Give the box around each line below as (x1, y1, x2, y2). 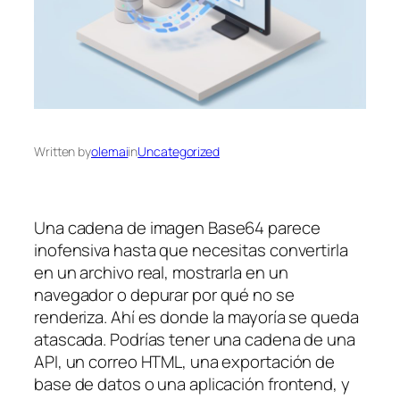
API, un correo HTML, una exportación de (34, 350, 336, 374)
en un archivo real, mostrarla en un (34, 261, 288, 285)
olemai (91, 143, 129, 161)
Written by (34, 143, 91, 161)
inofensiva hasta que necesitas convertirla (34, 238, 348, 262)
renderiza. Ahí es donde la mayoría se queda (34, 305, 359, 329)
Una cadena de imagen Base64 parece (34, 216, 321, 240)
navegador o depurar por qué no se (34, 283, 295, 307)
